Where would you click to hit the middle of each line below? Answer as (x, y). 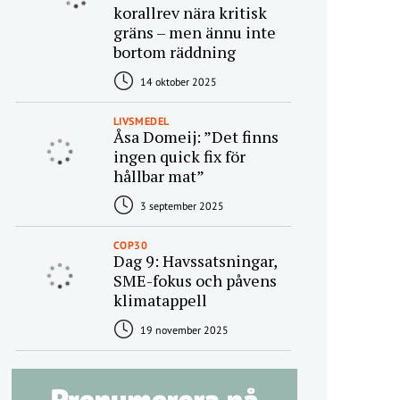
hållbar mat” (158, 176)
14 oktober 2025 (177, 82)
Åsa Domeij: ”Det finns (196, 137)
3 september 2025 (180, 206)
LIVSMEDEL (141, 121)
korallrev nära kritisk (190, 13)
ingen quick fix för (179, 157)
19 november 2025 (183, 330)
